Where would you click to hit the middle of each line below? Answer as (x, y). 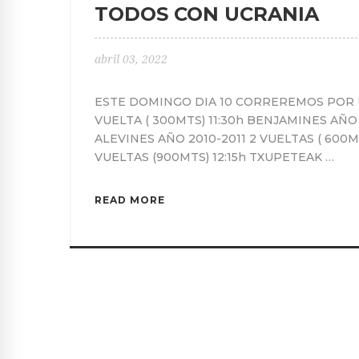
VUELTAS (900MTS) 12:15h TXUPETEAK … (214, 157)
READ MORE (130, 200)
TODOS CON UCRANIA (207, 14)
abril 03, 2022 (131, 59)
